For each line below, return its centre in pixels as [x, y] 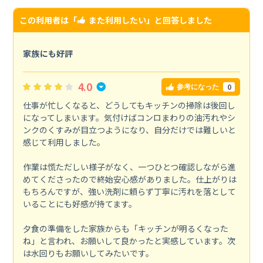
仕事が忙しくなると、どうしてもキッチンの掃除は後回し [129, 105]
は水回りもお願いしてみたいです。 [88, 253]
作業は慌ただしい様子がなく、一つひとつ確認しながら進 [129, 167]
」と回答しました [179, 20]
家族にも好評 [48, 54]
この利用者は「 [48, 20]
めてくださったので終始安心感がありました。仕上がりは [129, 179]
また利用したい [117, 20]
